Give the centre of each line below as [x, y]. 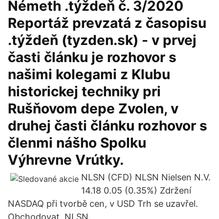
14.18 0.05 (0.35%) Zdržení [136, 190]
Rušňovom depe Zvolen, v [93, 109]
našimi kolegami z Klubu [89, 74]
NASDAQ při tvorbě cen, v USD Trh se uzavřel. [103, 204]
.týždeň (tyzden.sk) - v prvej [102, 40]
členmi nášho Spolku [77, 143]
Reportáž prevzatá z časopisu [107, 23]
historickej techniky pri [84, 91]
